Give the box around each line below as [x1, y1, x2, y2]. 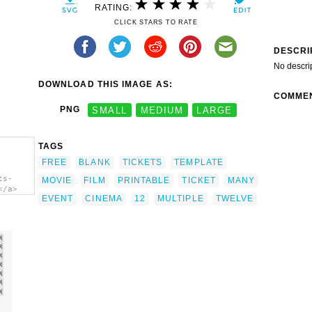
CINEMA [85, 193, 123, 203]
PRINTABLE [117, 175, 171, 185]
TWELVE [215, 193, 254, 203]
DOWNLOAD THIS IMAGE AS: [38, 79, 173, 90]
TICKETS [122, 157, 163, 167]
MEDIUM [140, 104, 184, 116]
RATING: [94, 2, 136, 13]
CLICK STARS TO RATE [114, 19, 198, 26]
